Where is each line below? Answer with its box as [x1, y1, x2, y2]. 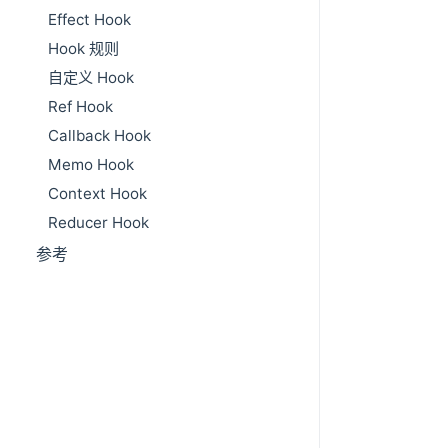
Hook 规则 [48, 39, 119, 59]
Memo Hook [48, 155, 134, 175]
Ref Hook [48, 97, 113, 117]
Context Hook [48, 184, 147, 204]
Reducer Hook [48, 213, 149, 233]
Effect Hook [48, 10, 131, 30]
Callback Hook [48, 126, 151, 146]
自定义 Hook [48, 68, 134, 88]
